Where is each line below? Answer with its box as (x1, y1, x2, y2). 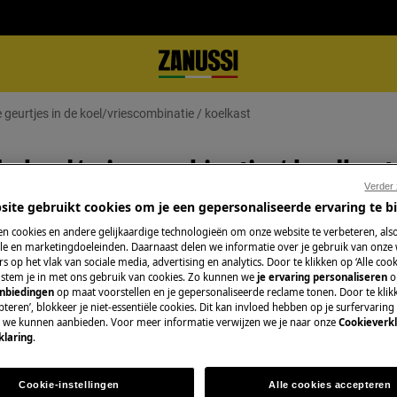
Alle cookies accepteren (269, 379, 392, 391)
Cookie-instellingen (19, 379, 121, 391)
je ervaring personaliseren (257, 270, 387, 284)
